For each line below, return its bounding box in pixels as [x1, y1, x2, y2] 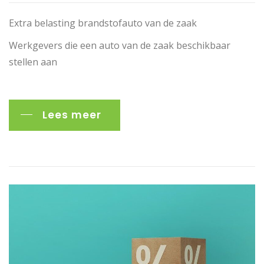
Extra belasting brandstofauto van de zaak [9, 16, 197, 29]
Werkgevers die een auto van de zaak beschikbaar [9, 38, 230, 52]
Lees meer [42, 107, 101, 122]
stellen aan [9, 55, 57, 68]
